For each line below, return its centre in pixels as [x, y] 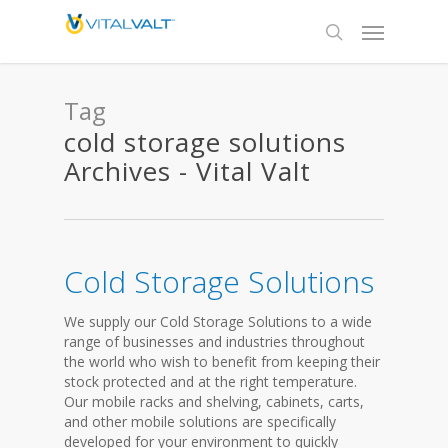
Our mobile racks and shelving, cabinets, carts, [214, 401]
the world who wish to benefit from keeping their [222, 361]
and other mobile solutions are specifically [200, 421]
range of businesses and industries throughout [214, 341]
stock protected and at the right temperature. [210, 381]
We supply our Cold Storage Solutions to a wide [218, 321]
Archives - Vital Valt [187, 171]
